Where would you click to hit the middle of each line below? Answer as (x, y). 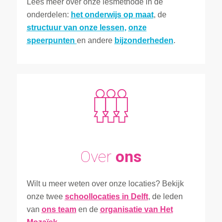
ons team (59, 209)
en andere (95, 41)
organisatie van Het (136, 209)
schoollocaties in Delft (106, 196)
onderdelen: (49, 15)
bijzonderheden (144, 41)
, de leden (165, 196)
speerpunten (52, 41)
